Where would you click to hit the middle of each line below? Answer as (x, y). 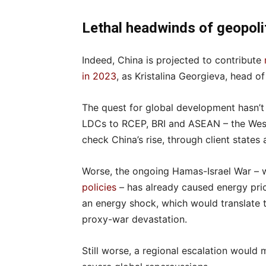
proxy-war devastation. (134, 219)
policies (99, 187)
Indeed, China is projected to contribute (173, 60)
